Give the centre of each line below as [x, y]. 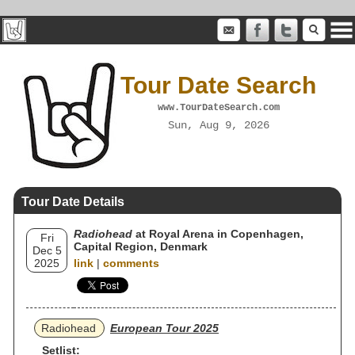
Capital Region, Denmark [141, 246]
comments [131, 263]
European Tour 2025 [164, 328]
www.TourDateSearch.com [218, 107]
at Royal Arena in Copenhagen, [218, 234]
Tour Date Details [73, 202]
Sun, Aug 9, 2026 [218, 125]
